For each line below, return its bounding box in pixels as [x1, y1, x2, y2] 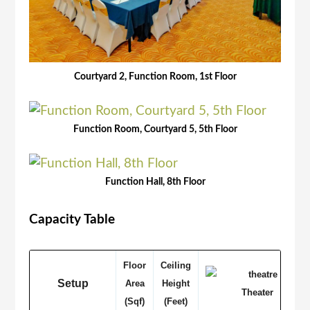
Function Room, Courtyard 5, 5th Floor [73, 125, 237, 135]
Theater [241, 286, 274, 298]
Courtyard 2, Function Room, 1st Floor [73, 72, 237, 82]
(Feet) [164, 295, 188, 307]
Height [162, 277, 190, 289]
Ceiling [161, 259, 192, 271]
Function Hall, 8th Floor [104, 177, 206, 188]
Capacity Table [29, 212, 116, 226]
